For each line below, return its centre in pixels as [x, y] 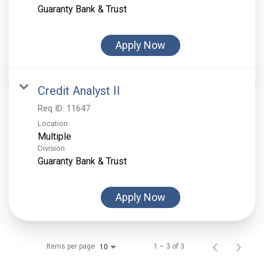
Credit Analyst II [79, 91]
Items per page [71, 247]
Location [53, 124]
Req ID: [52, 109]
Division [51, 148]
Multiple [55, 137]
